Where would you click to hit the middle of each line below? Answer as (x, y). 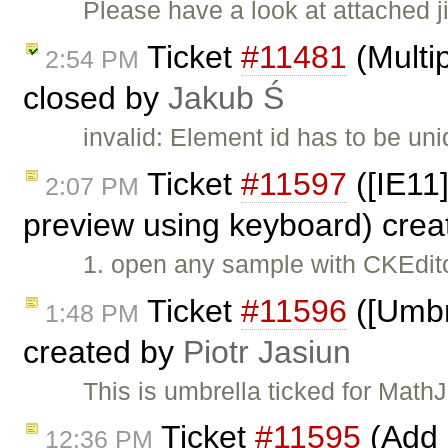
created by (103, 351)
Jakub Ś (226, 97)
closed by (95, 97)
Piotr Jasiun (267, 351)
